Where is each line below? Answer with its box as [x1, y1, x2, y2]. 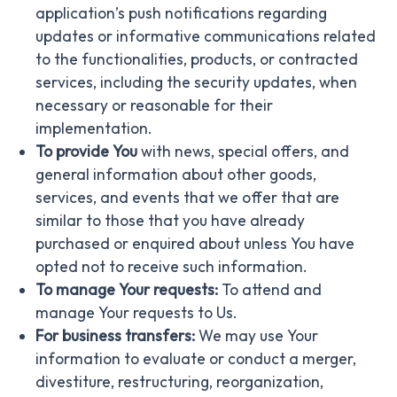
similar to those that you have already [35, 210, 305, 230]
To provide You [35, 141, 137, 161]
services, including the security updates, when [35, 72, 357, 92]
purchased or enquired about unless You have [35, 233, 354, 253]
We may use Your [195, 325, 318, 346]
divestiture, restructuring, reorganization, [35, 371, 323, 392]
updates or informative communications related [35, 26, 376, 46]
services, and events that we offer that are [35, 187, 339, 207]
